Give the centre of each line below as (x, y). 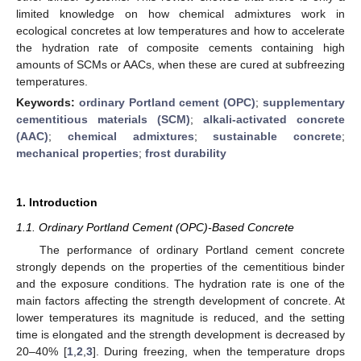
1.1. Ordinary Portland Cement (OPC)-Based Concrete (155, 227)
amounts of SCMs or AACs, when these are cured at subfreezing (180, 64)
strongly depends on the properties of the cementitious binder (180, 267)
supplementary (304, 102)
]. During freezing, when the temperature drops (219, 351)
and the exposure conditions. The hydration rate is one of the (180, 284)
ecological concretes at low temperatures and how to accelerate (180, 30)
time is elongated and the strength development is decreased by (180, 334)
